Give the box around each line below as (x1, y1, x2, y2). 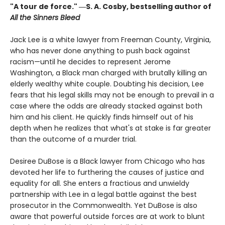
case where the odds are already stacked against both (10, 100, 202, 111)
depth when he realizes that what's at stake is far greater (10, 123, 211, 133)
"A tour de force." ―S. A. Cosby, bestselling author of (10, 1, 211, 12)
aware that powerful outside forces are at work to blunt (10, 211, 205, 221)
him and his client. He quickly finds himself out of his (10, 111, 193, 122)
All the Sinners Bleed (10, 12, 80, 23)
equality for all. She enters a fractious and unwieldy (10, 178, 189, 188)
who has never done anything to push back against (10, 45, 190, 56)
